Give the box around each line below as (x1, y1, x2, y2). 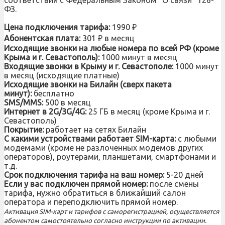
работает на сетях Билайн (46, 125, 146, 134)
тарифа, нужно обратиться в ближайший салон (4, 188, 186, 197)
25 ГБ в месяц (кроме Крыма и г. (86, 106, 210, 116)
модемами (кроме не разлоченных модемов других (4, 143, 203, 152)
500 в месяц (43, 97, 91, 107)
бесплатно (32, 88, 74, 98)
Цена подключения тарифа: (4, 22, 110, 32)
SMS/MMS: (4, 97, 43, 107)
